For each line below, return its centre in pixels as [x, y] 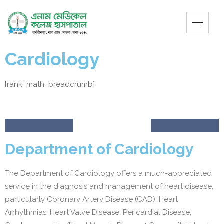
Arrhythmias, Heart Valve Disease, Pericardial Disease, [98, 212]
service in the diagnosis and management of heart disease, [109, 186]
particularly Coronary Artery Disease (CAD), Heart [91, 199]
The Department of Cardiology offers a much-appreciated [108, 173]
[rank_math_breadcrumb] [50, 84]
